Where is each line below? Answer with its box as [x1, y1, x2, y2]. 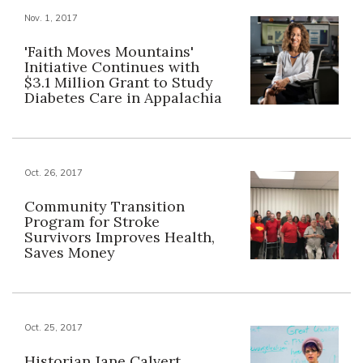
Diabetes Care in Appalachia [24, 88, 222, 107]
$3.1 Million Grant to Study [24, 72, 213, 92]
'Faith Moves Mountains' [24, 41, 194, 61]
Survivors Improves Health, [24, 227, 215, 246]
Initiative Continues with [24, 57, 199, 76]
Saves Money [24, 242, 115, 262]
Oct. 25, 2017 [24, 321, 83, 333]
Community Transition [24, 196, 185, 216]
